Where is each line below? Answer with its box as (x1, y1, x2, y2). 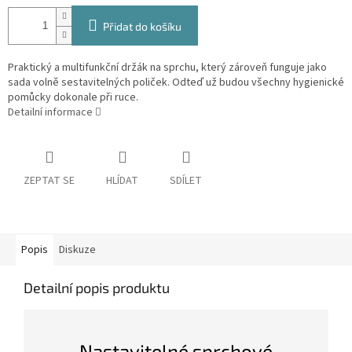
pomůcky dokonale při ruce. (8, 90, 138, 106)
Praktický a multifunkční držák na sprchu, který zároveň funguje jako (8, 60, 327, 76)
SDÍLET (170, 173, 202, 189)
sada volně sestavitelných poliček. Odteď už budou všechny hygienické (8, 75, 344, 91)
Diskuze (59, 242, 96, 258)
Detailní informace (8, 104, 93, 121)
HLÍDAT (106, 173, 138, 189)
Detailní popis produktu (24, 279, 170, 297)
